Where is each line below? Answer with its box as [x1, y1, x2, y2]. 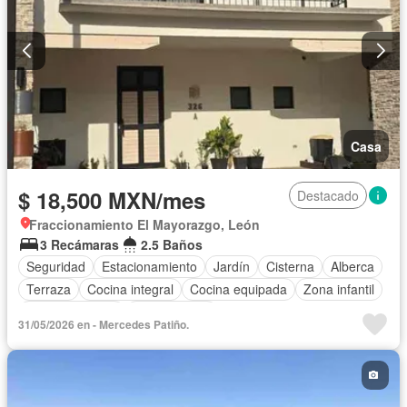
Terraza [26, 280, 71, 299]
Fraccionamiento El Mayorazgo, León [29, 214, 260, 233]
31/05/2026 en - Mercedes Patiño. [18, 315, 189, 333]
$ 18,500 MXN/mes [18, 184, 205, 215]
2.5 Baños [141, 234, 203, 253]
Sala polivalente [26, 303, 117, 322]
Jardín [213, 257, 250, 276]
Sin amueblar [134, 303, 210, 322]
